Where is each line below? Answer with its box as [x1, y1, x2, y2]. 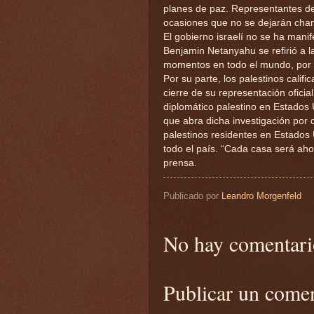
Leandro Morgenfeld [221, 191, 301, 201]
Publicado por [163, 191, 221, 201]
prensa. [163, 158, 197, 169]
